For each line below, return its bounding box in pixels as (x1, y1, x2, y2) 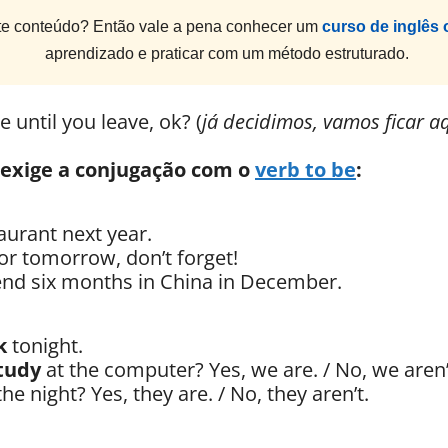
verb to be (255, 156, 356, 184)
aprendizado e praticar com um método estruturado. (44, 45, 409, 63)
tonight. (7, 332, 83, 360)
